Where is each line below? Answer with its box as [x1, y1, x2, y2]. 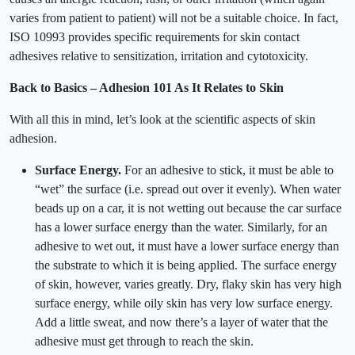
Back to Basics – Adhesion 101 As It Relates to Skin [10, 81, 284, 95]
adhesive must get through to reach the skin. [35, 334, 254, 349]
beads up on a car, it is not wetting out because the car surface [35, 201, 342, 216]
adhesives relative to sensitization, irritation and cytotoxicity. [10, 49, 308, 63]
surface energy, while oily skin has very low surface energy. [35, 296, 333, 311]
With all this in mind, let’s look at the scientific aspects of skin [10, 113, 315, 127]
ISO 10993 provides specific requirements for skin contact [10, 30, 300, 44]
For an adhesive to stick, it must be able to [121, 163, 334, 177]
